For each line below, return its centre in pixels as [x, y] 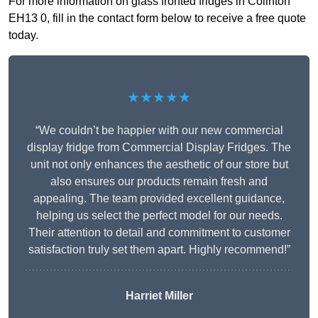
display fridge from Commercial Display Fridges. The [159, 148]
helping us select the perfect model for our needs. [159, 216]
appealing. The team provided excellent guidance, [159, 199]
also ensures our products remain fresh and [159, 182]
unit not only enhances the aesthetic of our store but [159, 165]
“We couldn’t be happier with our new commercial [159, 131]
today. [23, 35]
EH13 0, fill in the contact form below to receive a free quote [157, 18]
